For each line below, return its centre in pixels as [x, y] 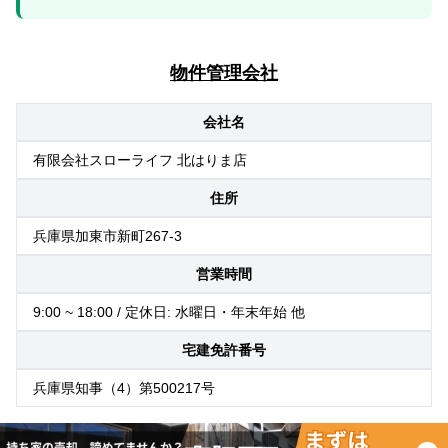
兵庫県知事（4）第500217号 [124, 387]
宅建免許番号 [224, 349]
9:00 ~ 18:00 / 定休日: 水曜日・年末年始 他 [169, 311]
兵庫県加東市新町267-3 [107, 235]
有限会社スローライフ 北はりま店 [140, 159]
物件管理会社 [224, 72]
